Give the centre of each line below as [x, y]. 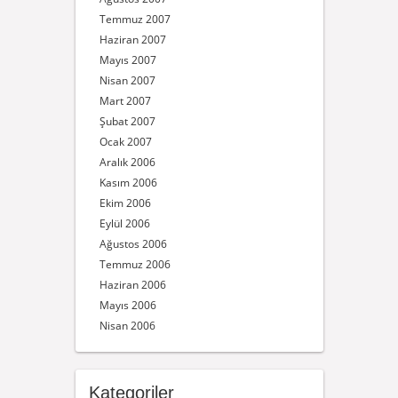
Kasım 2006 [128, 183]
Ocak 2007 [125, 142]
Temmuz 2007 [135, 19]
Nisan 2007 [127, 80]
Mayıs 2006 [127, 305]
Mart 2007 [125, 101]
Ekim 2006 [125, 203]
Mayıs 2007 [127, 60]
